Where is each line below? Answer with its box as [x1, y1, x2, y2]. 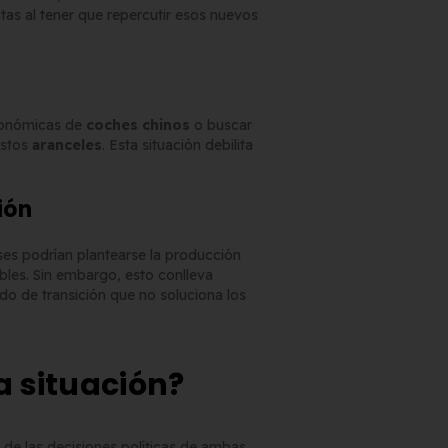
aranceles [32, 136, 103, 155]
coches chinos [86, 116, 191, 135]
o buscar [190, 116, 253, 135]
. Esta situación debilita [102, 136, 254, 155]
